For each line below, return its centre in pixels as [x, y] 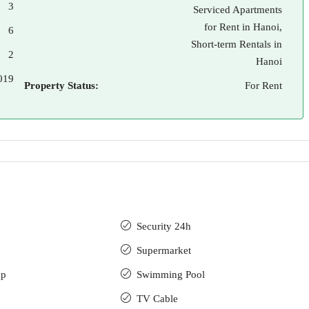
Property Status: [61, 86]
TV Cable [157, 299]
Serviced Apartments [238, 10]
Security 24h [164, 226]
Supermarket [164, 250]
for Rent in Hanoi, [243, 27]
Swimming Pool [171, 275]
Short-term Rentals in [237, 44]
